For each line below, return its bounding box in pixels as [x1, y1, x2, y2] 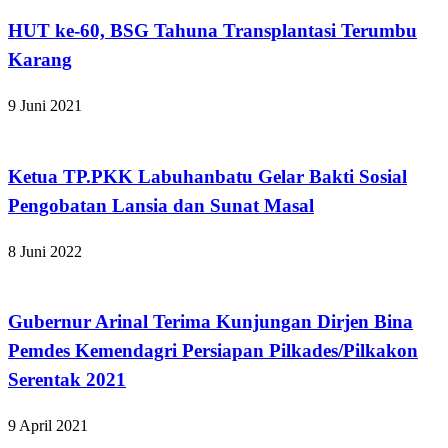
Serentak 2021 [8, 369, 126, 391]
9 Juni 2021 [8, 97, 82, 115]
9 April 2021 [8, 416, 88, 434]
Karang [8, 49, 72, 71]
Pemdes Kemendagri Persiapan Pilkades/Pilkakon [8, 340, 418, 362]
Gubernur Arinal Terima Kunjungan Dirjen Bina [8, 311, 413, 333]
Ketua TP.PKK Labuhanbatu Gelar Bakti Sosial [8, 165, 407, 187]
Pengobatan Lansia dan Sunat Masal [8, 194, 314, 216]
